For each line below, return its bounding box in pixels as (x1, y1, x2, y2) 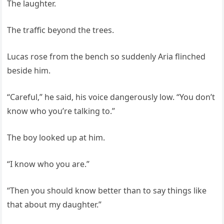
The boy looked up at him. (7, 132, 105, 143)
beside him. (7, 65, 51, 76)
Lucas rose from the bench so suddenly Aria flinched (7, 51, 206, 62)
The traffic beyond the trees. (7, 24, 114, 36)
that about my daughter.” (7, 199, 102, 210)
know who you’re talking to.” (7, 105, 115, 117)
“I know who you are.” (7, 158, 90, 170)
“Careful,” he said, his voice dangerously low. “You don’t (7, 91, 215, 103)
